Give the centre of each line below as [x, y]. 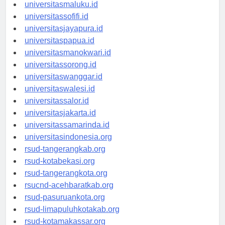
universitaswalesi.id [60, 97]
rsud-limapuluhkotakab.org [72, 218]
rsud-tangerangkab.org [65, 158]
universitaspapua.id [60, 49]
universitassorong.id [61, 73]
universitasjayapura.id [64, 37]
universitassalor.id [57, 109]
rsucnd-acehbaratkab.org [69, 194]
